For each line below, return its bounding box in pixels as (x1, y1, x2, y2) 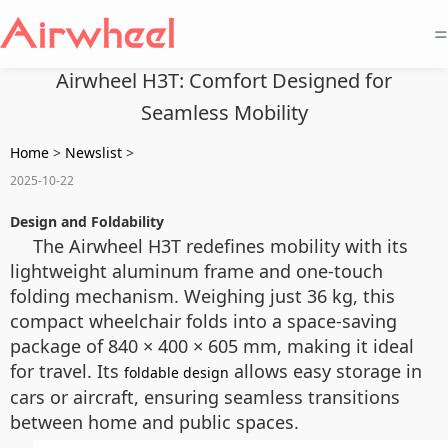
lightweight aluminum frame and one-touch (10, 259, 383, 283)
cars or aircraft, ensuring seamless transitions (10, 385, 400, 409)
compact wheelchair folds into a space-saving (10, 309, 397, 333)
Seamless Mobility (140, 99, 308, 126)
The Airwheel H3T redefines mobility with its (33, 234, 408, 258)
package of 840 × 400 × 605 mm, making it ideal (10, 334, 414, 358)
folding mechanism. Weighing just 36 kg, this (10, 284, 395, 308)
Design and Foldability (10, 212, 164, 231)
